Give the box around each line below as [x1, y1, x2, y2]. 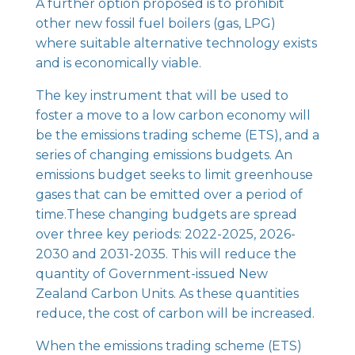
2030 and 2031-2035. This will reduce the [35, 246, 296, 261]
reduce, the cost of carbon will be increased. [35, 305, 315, 321]
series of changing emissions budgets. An [35, 147, 292, 162]
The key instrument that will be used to [35, 87, 288, 103]
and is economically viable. [35, 55, 201, 71]
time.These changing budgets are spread [35, 206, 297, 222]
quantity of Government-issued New [35, 265, 268, 281]
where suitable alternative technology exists [35, 35, 317, 51]
